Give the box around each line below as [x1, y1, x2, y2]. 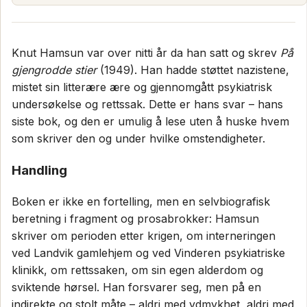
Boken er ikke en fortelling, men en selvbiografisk [12, 194, 270, 208]
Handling [12, 162, 67, 179]
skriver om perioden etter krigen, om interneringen [12, 228, 275, 243]
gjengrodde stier [12, 63, 97, 77]
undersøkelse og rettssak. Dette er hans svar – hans [12, 97, 283, 112]
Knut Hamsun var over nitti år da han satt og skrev [12, 46, 280, 60]
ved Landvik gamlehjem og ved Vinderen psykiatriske [12, 245, 285, 260]
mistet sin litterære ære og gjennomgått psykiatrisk [12, 80, 272, 95]
